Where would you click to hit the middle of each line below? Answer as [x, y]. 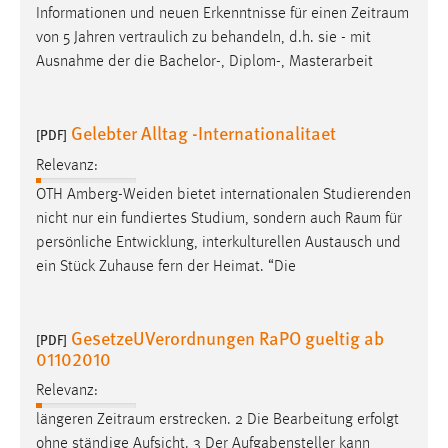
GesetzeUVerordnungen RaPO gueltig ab [227, 337]
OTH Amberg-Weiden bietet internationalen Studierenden [223, 194]
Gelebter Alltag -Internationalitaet [203, 133]
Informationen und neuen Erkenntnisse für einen [193, 14]
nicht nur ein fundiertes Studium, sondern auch [190, 218]
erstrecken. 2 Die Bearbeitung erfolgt [277, 419]
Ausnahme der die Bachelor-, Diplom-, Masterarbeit [204, 62]
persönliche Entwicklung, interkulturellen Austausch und [218, 242]
